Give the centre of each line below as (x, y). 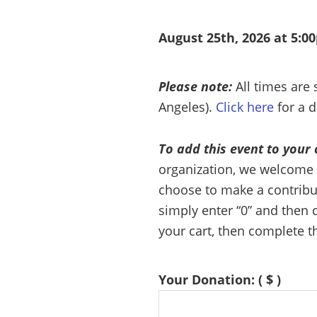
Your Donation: (208, 279)
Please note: (197, 86)
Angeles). (187, 107)
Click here (245, 107)
